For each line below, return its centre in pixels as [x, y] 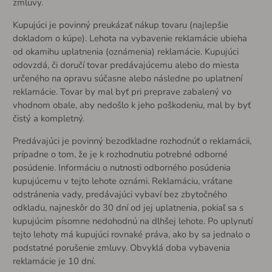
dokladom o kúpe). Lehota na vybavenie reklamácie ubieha [130, 39]
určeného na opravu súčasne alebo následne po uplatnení [127, 79]
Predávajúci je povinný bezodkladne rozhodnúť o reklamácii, [132, 141]
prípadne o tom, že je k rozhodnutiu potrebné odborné [120, 154]
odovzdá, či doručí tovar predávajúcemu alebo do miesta [126, 65]
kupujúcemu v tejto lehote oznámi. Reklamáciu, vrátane [122, 181]
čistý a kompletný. [48, 119]
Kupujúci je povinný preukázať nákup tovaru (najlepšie [120, 25]
